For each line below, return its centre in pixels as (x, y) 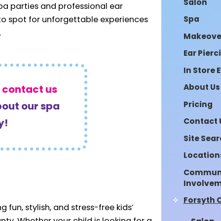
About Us (202, 88)
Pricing (198, 105)
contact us (29, 90)
